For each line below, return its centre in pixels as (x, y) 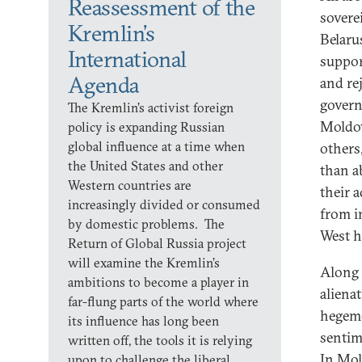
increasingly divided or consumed (164, 204)
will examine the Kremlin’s (144, 263)
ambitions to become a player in (158, 282)
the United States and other (145, 166)
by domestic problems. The (146, 224)
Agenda (103, 85)
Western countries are (130, 185)
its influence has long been (143, 321)
